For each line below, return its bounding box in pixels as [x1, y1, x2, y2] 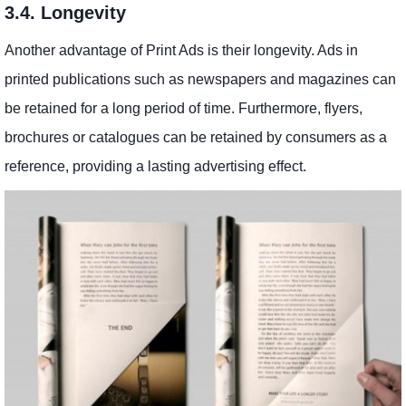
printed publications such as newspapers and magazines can [5, 71, 396, 87]
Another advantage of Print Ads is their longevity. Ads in [5, 42, 358, 58]
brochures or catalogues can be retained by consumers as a [5, 129, 387, 145]
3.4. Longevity [5, 2, 126, 23]
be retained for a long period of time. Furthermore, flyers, [5, 100, 362, 116]
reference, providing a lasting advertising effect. [5, 158, 306, 174]
